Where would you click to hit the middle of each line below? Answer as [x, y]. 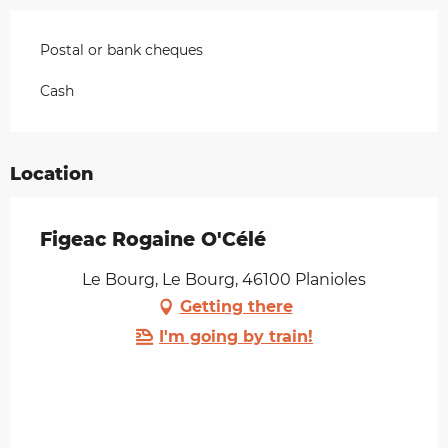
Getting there [236, 306]
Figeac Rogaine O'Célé [153, 239]
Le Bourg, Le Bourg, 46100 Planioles [224, 279]
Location [52, 173]
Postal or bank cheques [121, 49]
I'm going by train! [236, 336]
